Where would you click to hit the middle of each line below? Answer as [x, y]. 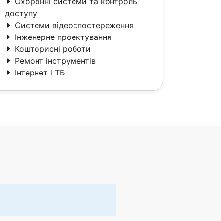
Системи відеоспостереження [74, 25]
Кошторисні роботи [53, 49]
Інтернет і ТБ [40, 73]
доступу [21, 13]
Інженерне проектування [63, 37]
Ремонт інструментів [55, 61]
